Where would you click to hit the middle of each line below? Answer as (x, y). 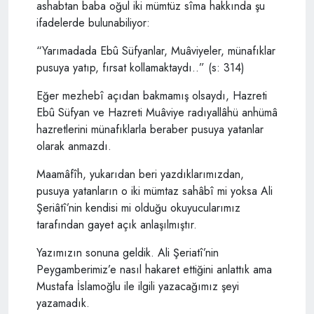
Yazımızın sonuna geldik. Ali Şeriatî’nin (128, 252)
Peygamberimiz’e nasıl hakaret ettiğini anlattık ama (154, 269)
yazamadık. (63, 303)
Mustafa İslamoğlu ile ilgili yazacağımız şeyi (138, 286)
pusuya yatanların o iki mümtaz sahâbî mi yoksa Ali (155, 191)
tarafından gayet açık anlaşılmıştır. (117, 224)
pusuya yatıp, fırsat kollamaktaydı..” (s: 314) (141, 67)
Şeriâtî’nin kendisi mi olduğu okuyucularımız (138, 207)
